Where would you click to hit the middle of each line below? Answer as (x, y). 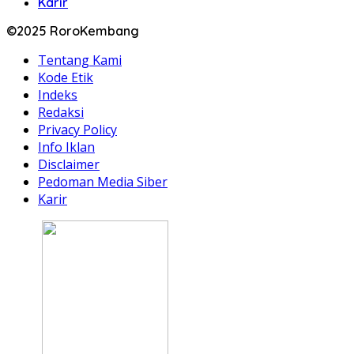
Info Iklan (66, 147)
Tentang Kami (80, 60)
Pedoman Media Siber (103, 181)
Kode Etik (66, 77)
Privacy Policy (77, 129)
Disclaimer (69, 164)
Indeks (58, 94)
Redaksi (61, 112)
